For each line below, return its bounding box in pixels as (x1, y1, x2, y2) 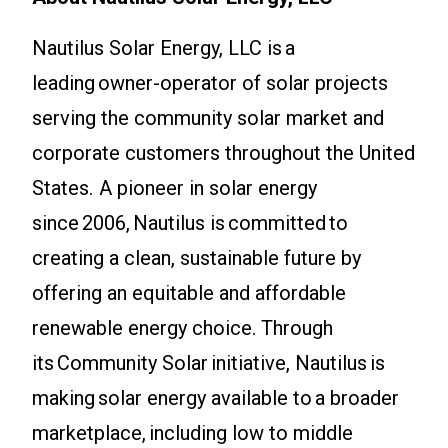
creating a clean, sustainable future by (32, 246, 361, 271)
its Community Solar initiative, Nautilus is (32, 351, 385, 376)
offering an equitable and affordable (32, 281, 346, 306)
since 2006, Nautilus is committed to (32, 211, 348, 236)
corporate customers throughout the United (32, 141, 415, 166)
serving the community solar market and (32, 106, 384, 131)
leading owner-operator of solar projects (32, 71, 388, 96)
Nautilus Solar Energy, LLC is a (32, 36, 295, 61)
